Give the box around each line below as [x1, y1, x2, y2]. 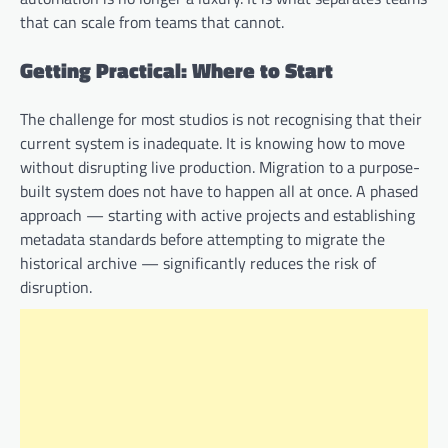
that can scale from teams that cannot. [20, 10, 284, 35]
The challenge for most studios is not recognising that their [20, 106, 422, 131]
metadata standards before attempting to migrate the [20, 226, 385, 251]
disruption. [20, 274, 92, 299]
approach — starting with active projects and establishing [20, 202, 415, 227]
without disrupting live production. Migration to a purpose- [20, 154, 420, 179]
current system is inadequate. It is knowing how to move [20, 130, 405, 155]
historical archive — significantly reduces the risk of [20, 250, 376, 275]
